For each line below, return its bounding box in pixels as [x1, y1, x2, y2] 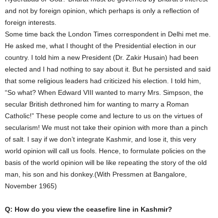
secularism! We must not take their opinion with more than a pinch [5, 124, 208, 131]
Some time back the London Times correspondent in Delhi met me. [5, 30, 211, 38]
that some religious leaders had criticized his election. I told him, [5, 77, 201, 85]
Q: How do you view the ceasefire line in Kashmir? [5, 205, 172, 213]
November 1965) [5, 182, 57, 190]
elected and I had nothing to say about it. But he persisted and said [5, 65, 211, 73]
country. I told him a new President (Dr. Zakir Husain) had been [5, 54, 199, 61]
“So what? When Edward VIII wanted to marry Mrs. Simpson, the [5, 89, 203, 96]
